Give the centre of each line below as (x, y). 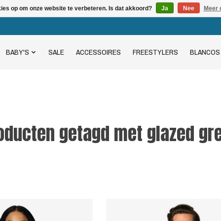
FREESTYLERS (155, 52)
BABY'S (18, 52)
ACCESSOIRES (98, 52)
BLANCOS (205, 52)
